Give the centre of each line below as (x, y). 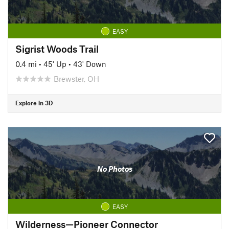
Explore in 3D (34, 103)
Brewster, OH (76, 78)
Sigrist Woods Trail (57, 49)
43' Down (90, 64)
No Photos (114, 169)
